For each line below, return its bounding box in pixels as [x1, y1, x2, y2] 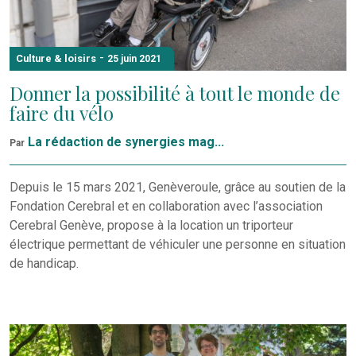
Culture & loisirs [16, 52, 96, 64]
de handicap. [10, 255, 79, 271]
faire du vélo [10, 100, 114, 126]
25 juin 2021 [107, 52, 161, 64]
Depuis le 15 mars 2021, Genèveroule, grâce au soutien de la [10, 179, 346, 195]
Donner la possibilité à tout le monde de [10, 80, 340, 106]
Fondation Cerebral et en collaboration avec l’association [10, 198, 323, 214]
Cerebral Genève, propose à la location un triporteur [10, 217, 293, 233]
